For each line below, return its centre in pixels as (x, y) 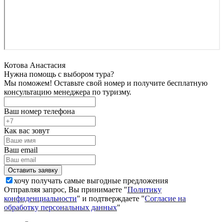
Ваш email (21, 150)
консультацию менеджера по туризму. (68, 92)
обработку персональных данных (60, 207)
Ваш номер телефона (39, 111)
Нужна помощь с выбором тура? (59, 74)
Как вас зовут (27, 130)
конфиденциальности (40, 198)
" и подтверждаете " (111, 198)
